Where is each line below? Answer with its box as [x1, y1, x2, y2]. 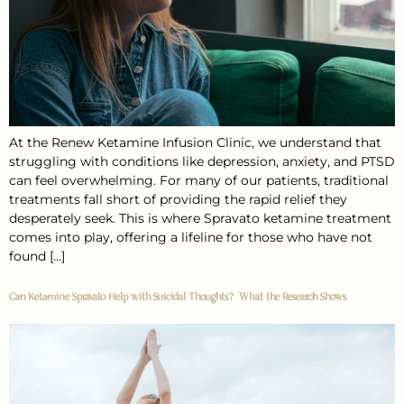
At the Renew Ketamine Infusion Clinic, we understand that [9, 133, 381, 151]
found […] [9, 247, 65, 264]
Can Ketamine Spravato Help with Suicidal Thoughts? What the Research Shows [9, 289, 346, 303]
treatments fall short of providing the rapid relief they [9, 190, 347, 207]
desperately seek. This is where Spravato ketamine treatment [9, 209, 391, 226]
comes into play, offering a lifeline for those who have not [9, 228, 372, 245]
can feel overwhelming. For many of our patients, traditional [9, 171, 389, 188]
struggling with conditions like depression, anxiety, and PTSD [9, 152, 395, 170]
